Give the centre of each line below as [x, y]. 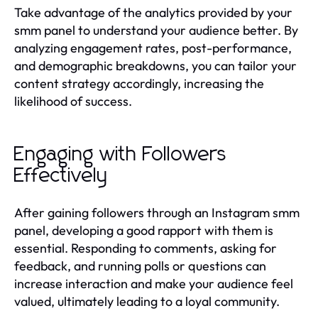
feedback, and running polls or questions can [140, 265]
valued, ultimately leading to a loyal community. [147, 301]
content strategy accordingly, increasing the [139, 83]
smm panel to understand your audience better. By [156, 30]
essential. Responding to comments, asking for [146, 248]
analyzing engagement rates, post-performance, [153, 48]
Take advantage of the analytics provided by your [153, 12]
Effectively [61, 176]
